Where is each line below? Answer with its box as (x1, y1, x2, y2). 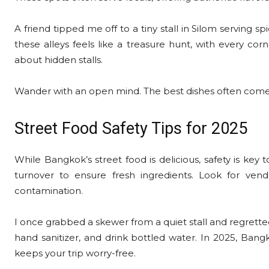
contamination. (14, 185, 83, 197)
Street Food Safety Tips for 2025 (14, 119, 247, 139)
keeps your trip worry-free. (14, 247, 136, 259)
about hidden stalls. (14, 54, 103, 66)
